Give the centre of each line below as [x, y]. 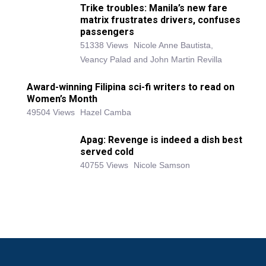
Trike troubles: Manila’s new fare [154, 8]
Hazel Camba [106, 113]
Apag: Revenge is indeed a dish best [161, 140]
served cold [107, 152]
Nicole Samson [162, 165]
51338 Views [104, 45]
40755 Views [104, 165]
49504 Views [51, 113]
